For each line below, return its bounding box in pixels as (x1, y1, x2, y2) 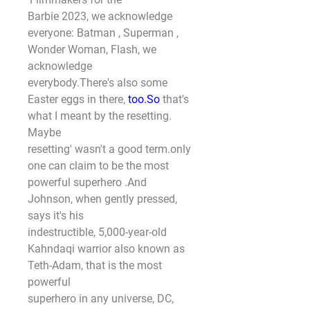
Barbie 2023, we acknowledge (28, 10, 172, 23)
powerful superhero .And (28, 176, 147, 189)
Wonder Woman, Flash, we (28, 43, 156, 56)
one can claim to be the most (28, 159, 169, 172)
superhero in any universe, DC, (28, 292, 174, 305)
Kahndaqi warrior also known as (28, 242, 185, 255)
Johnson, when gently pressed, (28, 192, 177, 206)
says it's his (28, 209, 84, 222)
